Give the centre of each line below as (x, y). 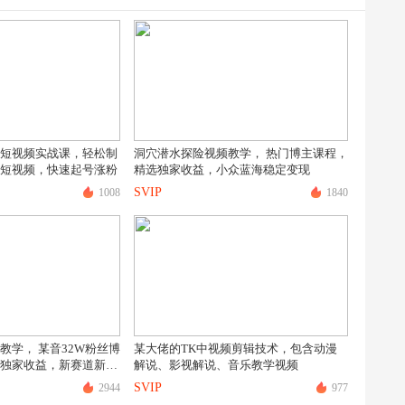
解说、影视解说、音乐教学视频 (216, 365)
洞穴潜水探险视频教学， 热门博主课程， (241, 153)
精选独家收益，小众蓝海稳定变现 (222, 170)
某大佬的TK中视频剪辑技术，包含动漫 (235, 348)
